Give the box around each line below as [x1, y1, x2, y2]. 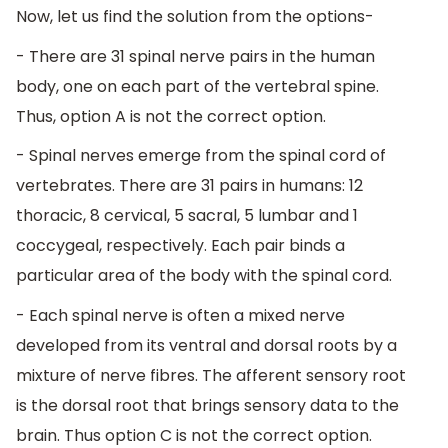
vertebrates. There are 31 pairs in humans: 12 [16, 174, 363, 198]
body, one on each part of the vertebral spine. [16, 74, 379, 98]
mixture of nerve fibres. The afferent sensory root [16, 364, 406, 388]
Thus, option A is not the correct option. [16, 104, 326, 128]
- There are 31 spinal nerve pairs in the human [16, 44, 375, 68]
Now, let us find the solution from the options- [16, 5, 374, 29]
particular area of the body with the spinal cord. [16, 264, 392, 288]
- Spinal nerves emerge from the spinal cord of [16, 144, 386, 168]
